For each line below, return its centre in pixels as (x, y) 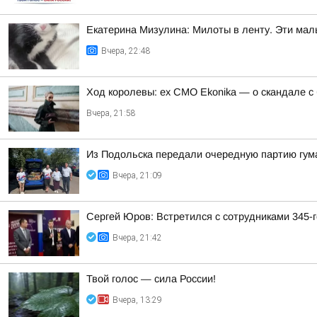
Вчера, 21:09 (137, 175)
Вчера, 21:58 (111, 113)
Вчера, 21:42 (137, 238)
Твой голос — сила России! (151, 279)
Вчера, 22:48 (126, 51)
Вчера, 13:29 (137, 300)
